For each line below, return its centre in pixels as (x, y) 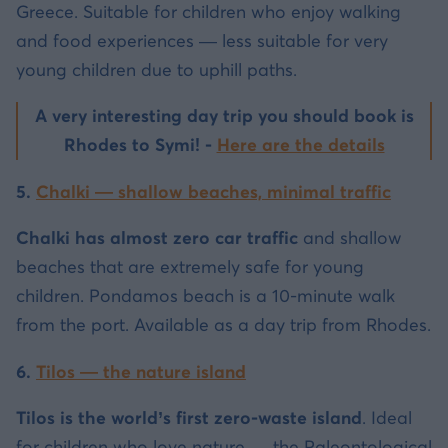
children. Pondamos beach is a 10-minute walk (205, 296)
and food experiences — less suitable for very (202, 40)
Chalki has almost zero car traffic (157, 238)
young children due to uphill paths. (156, 69)
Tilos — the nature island (141, 371)
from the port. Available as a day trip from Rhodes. (223, 325)
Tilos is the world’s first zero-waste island (189, 418)
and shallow (350, 238)
